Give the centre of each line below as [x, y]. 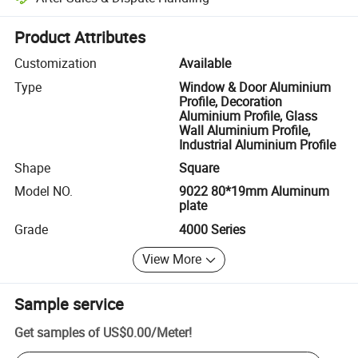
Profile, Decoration [231, 101]
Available [205, 64]
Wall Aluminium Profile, [245, 130]
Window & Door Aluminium [255, 87]
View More [172, 259]
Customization [56, 64]
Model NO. [44, 191]
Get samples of [58, 333]
